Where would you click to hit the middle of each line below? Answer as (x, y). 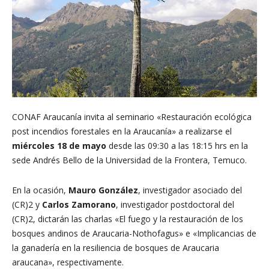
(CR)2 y (27, 204)
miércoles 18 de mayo (59, 146)
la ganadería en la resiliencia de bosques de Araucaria (116, 248)
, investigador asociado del (190, 190)
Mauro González (103, 190)
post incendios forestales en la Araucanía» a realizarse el (122, 131)
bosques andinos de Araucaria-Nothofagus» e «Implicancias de (134, 233)
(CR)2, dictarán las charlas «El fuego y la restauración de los (128, 219)
